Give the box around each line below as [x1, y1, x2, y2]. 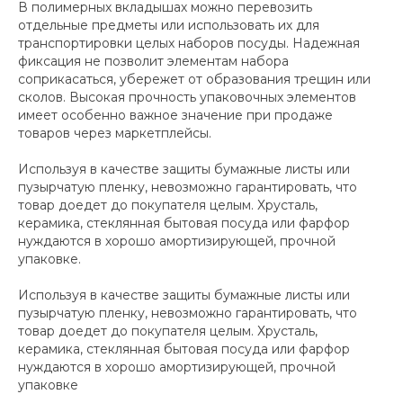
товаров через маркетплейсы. [18, 124, 211, 141]
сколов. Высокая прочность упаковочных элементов [18, 88, 356, 105]
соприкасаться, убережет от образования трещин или [18, 70, 371, 87]
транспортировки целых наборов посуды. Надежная [18, 34, 360, 51]
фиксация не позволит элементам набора [18, 52, 289, 69]
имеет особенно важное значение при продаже [18, 106, 333, 123]
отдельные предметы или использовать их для [18, 16, 319, 33]
